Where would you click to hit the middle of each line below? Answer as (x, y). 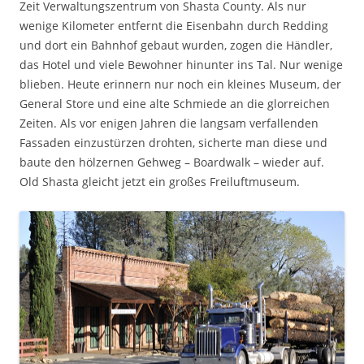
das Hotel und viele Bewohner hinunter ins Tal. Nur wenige (181, 64)
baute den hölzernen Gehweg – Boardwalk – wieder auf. (172, 162)
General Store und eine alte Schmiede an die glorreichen (175, 103)
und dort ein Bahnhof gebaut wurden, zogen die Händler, (176, 45)
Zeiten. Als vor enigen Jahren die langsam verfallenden (169, 123)
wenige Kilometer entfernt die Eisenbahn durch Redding (174, 25)
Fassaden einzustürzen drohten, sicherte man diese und (173, 142)
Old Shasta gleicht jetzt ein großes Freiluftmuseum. (160, 181)
